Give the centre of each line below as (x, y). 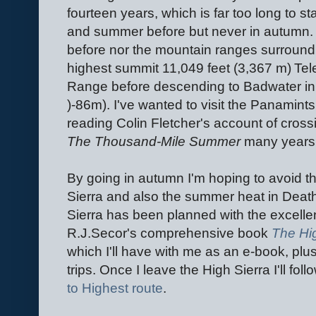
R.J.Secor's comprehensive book (169, 233)
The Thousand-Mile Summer (154, 142)
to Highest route (115, 288)
